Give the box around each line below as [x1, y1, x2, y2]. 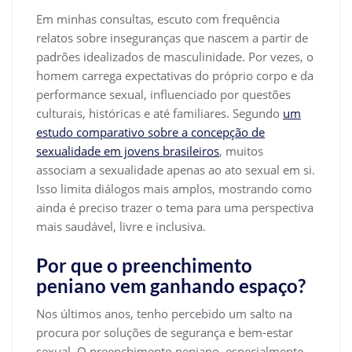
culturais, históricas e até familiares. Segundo [36, 105, 283, 122]
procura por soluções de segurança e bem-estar [36, 324, 293, 341]
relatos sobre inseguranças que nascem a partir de [36, 30, 308, 46]
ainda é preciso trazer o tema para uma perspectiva [36, 200, 313, 216]
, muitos [219, 143, 263, 159]
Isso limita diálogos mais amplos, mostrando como [36, 181, 312, 197]
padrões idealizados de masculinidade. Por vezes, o [36, 49, 313, 65]
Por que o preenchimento [36, 254, 252, 277]
